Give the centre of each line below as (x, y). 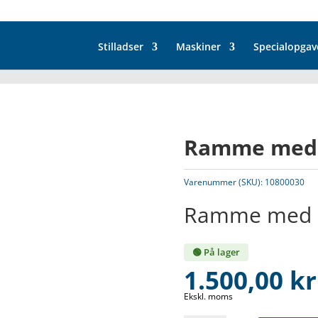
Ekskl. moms (209, 296)
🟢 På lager (216, 252)
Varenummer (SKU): (225, 182)
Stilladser (120, 46)
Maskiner (198, 46)
